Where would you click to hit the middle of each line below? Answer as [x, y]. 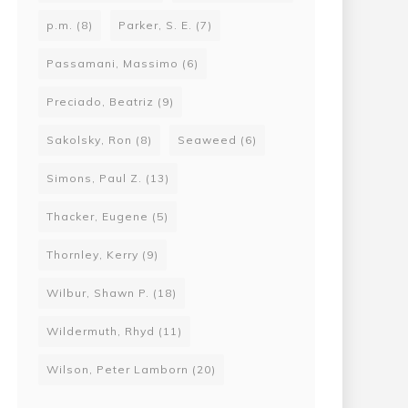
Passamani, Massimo [112, 63]
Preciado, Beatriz [100, 102]
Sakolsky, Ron [89, 140]
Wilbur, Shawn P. [98, 293]
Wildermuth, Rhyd [101, 331]
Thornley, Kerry [92, 255]
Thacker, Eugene [97, 216]
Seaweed [207, 140]
